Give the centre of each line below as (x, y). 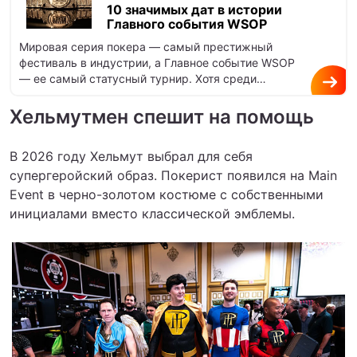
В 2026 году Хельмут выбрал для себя (131, 156)
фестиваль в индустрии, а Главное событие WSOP (157, 62)
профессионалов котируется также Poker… (137, 94)
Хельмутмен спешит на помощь (162, 116)
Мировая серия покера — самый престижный (146, 46)
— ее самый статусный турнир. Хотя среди (138, 78)
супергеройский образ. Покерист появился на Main (173, 175)
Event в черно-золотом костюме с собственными (167, 194)
